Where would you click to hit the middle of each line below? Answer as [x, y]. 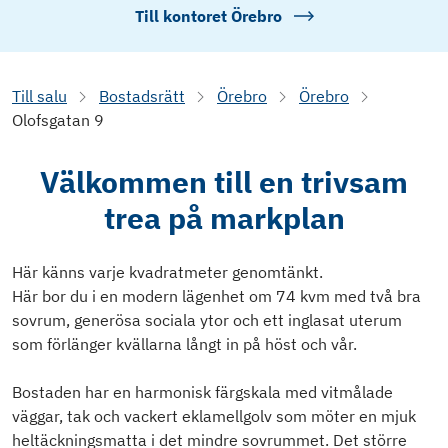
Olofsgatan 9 [58, 120]
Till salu [39, 96]
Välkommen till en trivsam [224, 182]
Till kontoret [182, 16]
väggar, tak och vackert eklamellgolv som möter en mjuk [214, 416]
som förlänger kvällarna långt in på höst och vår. [184, 344]
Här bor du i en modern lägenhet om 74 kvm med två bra [216, 296]
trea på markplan [224, 218]
